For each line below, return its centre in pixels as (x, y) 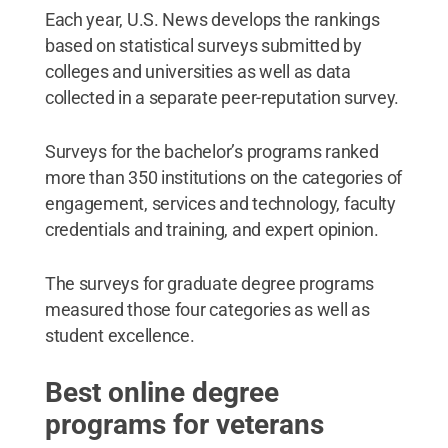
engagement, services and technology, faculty (220, 203)
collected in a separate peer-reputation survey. (222, 97)
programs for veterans (184, 424)
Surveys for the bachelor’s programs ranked (211, 151)
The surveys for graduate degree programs (209, 283)
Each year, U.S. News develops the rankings (212, 19)
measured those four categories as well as (207, 309)
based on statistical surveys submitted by (203, 45)
